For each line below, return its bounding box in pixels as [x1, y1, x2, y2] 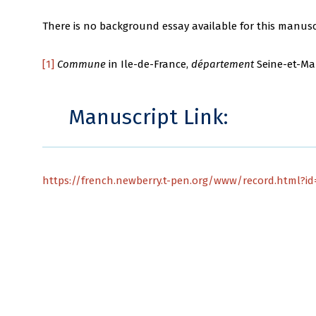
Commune [57, 57, 107, 71]
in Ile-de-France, [106, 57, 192, 71]
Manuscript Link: [68, 104, 229, 130]
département [191, 57, 255, 71]
